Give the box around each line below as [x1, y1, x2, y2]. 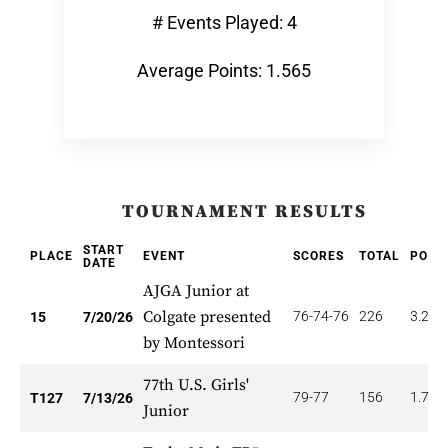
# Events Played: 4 [151, 12, 297, 33]
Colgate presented [143, 307, 271, 327]
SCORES [293, 249, 344, 263]
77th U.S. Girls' [143, 375, 249, 395]
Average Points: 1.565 [137, 60, 311, 81]
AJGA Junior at [143, 281, 249, 301]
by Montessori [143, 333, 245, 353]
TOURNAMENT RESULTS [121, 200, 367, 223]
